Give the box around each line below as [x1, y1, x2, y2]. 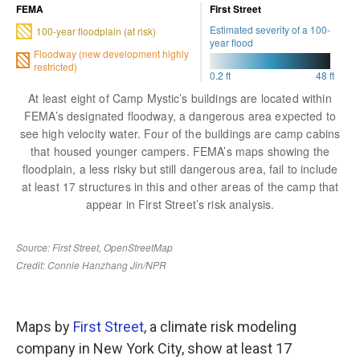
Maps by [16, 318, 73, 335]
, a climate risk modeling [144, 318, 297, 335]
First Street [73, 318, 144, 335]
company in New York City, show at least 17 [16, 340, 292, 357]
